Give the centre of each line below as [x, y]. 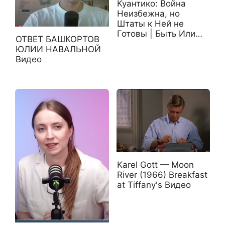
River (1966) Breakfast [162, 175]
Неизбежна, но [148, 14]
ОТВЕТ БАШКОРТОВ [58, 39]
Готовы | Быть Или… [159, 34]
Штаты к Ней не [150, 24]
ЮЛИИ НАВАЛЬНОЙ [58, 49]
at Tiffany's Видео [154, 185]
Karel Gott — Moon [155, 165]
